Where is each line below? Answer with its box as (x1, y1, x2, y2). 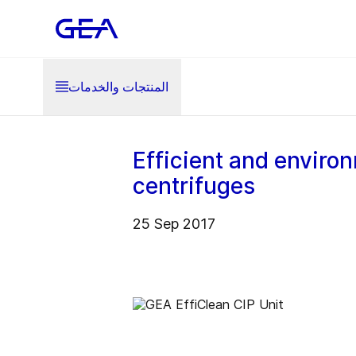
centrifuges (133, 172, 255, 199)
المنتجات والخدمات (68, 78, 168, 95)
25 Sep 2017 (133, 215, 215, 232)
